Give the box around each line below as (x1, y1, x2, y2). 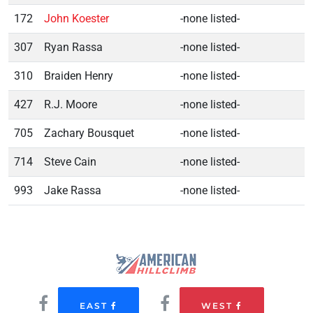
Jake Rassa (44, 183, 101, 197)
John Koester (44, 11, 109, 25)
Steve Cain (44, 154, 96, 168)
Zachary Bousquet (44, 126, 134, 140)
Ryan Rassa (44, 40, 103, 54)
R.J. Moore (44, 97, 97, 111)
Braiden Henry (44, 68, 113, 82)
